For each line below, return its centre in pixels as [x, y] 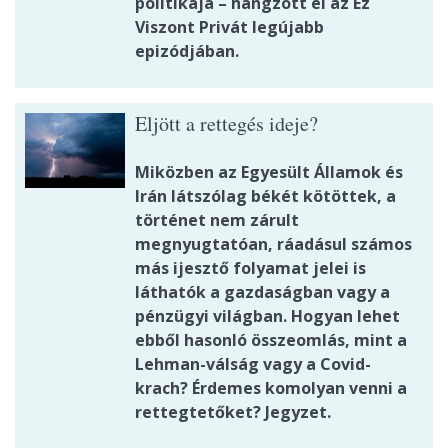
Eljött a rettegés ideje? [226, 124]
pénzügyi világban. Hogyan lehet [267, 316]
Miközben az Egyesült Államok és [269, 172]
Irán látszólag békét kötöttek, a [265, 196]
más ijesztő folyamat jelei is [250, 268]
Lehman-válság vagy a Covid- [253, 364]
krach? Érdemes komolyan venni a [271, 388]
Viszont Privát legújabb [229, 27]
